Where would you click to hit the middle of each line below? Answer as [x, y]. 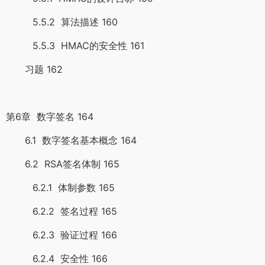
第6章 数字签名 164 [50, 117]
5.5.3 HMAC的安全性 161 [75, 46]
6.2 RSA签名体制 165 [63, 164]
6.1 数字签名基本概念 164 [71, 140]
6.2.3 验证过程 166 [62, 235]
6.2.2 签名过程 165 [62, 211]
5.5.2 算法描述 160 [62, 22]
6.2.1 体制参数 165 [60, 188]
